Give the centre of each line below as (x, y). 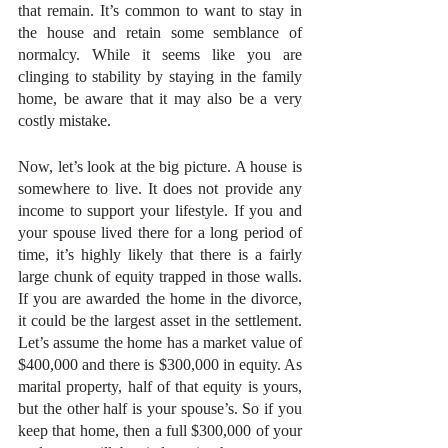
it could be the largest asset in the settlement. (160, 320)
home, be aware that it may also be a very (160, 98)
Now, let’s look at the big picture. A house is (160, 166)
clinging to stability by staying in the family (160, 76)
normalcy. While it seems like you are (160, 54)
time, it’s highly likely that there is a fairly (160, 254)
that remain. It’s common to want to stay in (160, 10)
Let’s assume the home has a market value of (160, 342)
